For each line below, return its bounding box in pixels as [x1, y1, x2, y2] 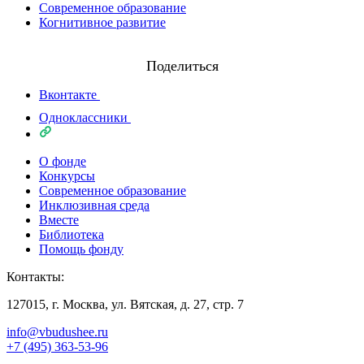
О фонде [39, 154, 86, 168]
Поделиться [145, 57, 219, 74]
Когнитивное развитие [39, 15, 166, 29]
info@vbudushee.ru [6, 324, 108, 339]
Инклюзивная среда [39, 197, 149, 212]
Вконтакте [39, 87, 97, 102]
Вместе [39, 212, 79, 227]
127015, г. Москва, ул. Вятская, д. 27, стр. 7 [6, 297, 244, 311]
